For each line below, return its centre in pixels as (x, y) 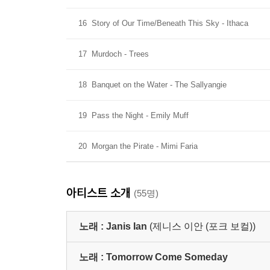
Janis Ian (127, 226)
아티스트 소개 (100, 193)
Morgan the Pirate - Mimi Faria (145, 146)
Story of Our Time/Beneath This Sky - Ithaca (170, 23)
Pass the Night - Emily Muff (140, 115)
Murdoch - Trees (120, 54)
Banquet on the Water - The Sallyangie (159, 85)
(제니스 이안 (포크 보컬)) (202, 226)
